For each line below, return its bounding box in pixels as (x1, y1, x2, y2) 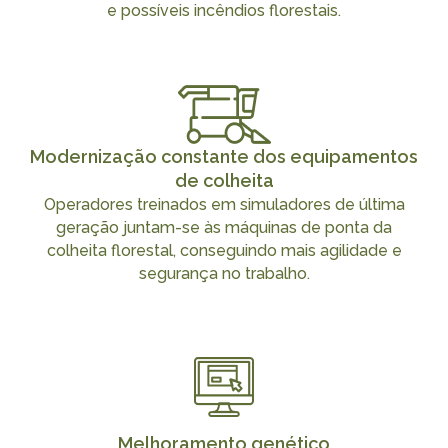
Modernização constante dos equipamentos (30, 145, 418, 167)
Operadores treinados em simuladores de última (43, 194, 405, 214)
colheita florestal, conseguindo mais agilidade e (46, 240, 402, 260)
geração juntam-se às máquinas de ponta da (56, 217, 392, 237)
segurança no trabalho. (138, 263, 310, 283)
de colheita (174, 169, 274, 191)
